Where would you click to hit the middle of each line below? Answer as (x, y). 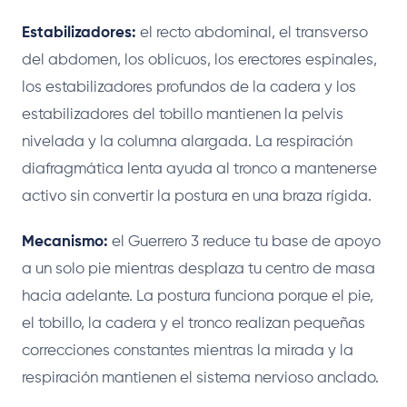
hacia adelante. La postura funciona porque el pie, (198, 296)
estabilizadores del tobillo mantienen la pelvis (183, 114)
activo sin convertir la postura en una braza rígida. (197, 196)
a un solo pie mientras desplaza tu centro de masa (199, 269)
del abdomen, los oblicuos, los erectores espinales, (199, 60)
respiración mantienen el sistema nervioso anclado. (200, 378)
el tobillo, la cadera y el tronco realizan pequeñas (194, 323)
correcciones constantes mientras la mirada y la (188, 351)
